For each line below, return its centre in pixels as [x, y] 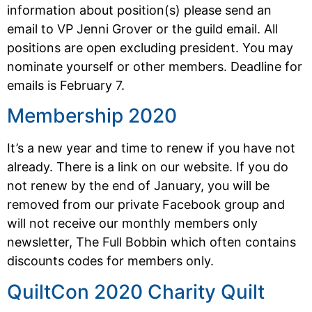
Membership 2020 [92, 116]
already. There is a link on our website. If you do [148, 167]
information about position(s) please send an [139, 10]
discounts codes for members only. [110, 261]
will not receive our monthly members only [132, 224]
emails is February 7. [66, 85]
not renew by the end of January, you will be [138, 186]
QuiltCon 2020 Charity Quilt [136, 291]
